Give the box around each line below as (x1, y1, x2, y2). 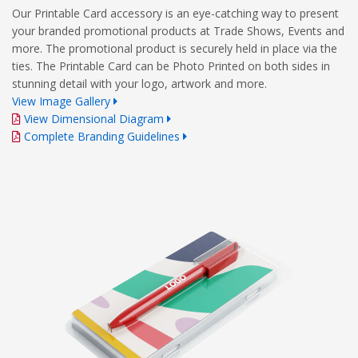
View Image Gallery (12, 93, 110, 109)
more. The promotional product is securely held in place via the (12, 40, 337, 56)
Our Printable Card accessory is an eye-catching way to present (12, 5, 339, 21)
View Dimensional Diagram (24, 110, 164, 126)
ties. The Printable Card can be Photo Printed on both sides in (12, 58, 330, 74)
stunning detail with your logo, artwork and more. (12, 75, 267, 91)
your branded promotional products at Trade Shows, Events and (12, 22, 344, 38)
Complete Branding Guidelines (24, 128, 180, 144)
